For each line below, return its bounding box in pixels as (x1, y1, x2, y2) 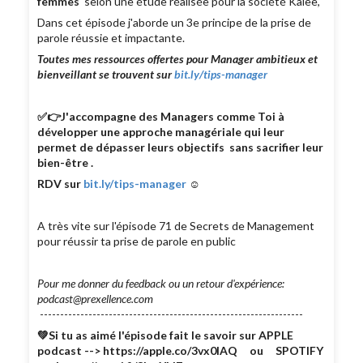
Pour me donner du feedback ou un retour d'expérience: (37, 276, 285, 291)
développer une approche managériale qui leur (37, 125, 285, 139)
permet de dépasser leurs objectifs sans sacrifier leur (37, 140, 324, 155)
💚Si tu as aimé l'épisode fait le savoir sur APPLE (37, 328, 294, 343)
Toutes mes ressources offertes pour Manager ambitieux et (37, 52, 318, 66)
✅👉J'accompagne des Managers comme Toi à (37, 109, 285, 124)
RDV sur (37, 177, 84, 191)
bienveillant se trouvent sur (37, 67, 175, 82)
